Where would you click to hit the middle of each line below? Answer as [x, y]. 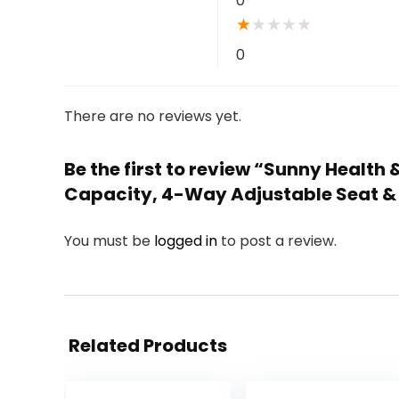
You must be [109, 241]
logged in [187, 241]
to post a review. [279, 241]
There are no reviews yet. [153, 116]
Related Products [148, 346]
